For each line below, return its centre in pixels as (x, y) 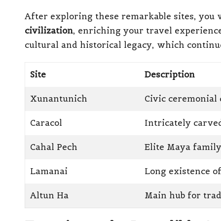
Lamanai (49, 171)
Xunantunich (59, 98)
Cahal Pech (54, 147)
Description (170, 74)
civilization (49, 30)
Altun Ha (50, 195)
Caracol (46, 123)
